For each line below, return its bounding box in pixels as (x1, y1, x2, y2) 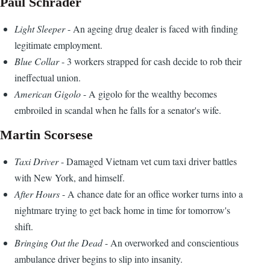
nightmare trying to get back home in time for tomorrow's (14, 204, 230, 217)
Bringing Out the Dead (14, 236, 102, 250)
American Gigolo (14, 87, 81, 101)
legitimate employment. (14, 39, 102, 52)
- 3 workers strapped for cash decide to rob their (59, 55, 242, 68)
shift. (14, 220, 33, 233)
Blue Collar (14, 55, 59, 68)
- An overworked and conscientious (102, 236, 239, 250)
